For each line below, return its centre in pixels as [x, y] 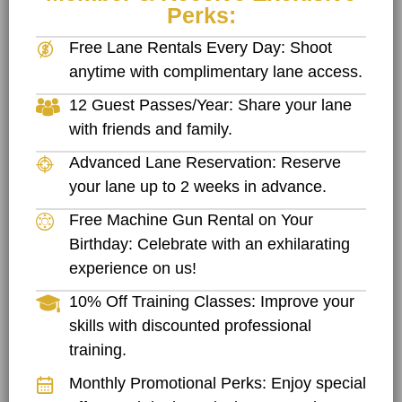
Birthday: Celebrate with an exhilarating [210, 244]
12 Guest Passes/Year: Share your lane [210, 105]
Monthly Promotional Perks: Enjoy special [218, 383]
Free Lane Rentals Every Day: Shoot [201, 47]
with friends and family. [151, 129]
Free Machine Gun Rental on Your [191, 219]
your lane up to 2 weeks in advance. [198, 186]
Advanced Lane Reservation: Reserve [205, 162]
